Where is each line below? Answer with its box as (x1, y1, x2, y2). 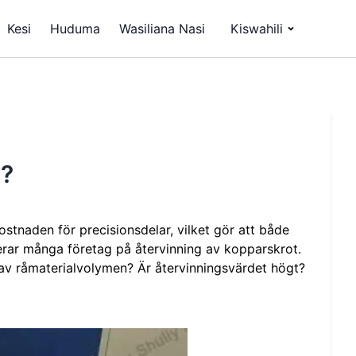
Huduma (50, 21, 100, 37)
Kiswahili (230, 21, 283, 37)
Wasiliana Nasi (119, 21, 205, 37)
